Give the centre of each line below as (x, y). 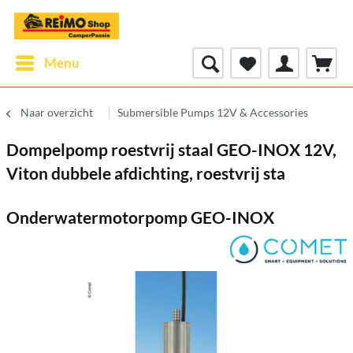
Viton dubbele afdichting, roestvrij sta (146, 173)
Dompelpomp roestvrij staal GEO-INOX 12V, (171, 149)
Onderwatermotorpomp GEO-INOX (140, 217)
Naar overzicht (57, 112)
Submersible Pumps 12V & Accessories (213, 112)
